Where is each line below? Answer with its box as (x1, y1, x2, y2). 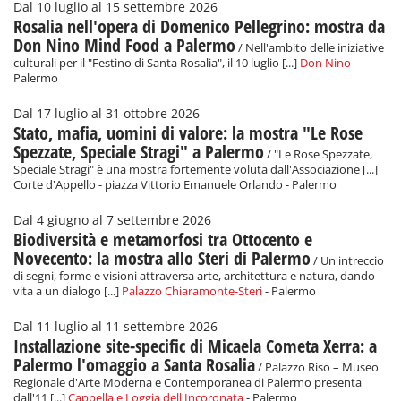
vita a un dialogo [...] (13, 284, 122, 300)
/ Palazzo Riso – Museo (255, 360, 379, 376)
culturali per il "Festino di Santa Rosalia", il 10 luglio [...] (13, 55, 300, 72)
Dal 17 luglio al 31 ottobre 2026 (13, 106, 200, 123)
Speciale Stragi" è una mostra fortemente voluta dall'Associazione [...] (13, 162, 378, 178)
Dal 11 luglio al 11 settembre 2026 (13, 319, 218, 336)
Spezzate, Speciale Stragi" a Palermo (13, 140, 264, 165)
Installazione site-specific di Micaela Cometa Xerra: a (13, 334, 377, 359)
